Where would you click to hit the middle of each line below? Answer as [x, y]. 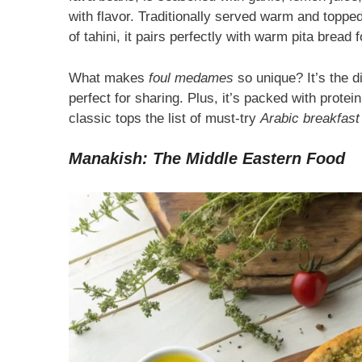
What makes [108, 78]
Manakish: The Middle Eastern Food [206, 159]
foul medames [191, 78]
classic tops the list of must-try [164, 118]
